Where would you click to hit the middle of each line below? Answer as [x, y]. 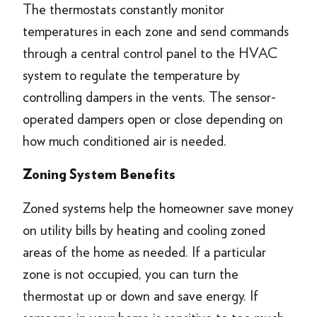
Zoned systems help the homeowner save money [158, 208]
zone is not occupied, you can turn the [131, 274]
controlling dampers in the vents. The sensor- [149, 97]
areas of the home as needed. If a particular [144, 252]
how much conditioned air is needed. [125, 141]
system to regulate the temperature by [131, 75]
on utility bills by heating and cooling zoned [144, 230]
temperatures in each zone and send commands [156, 31]
